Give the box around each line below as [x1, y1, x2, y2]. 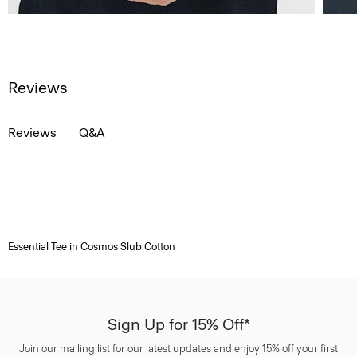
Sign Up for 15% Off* [107, 315, 250, 335]
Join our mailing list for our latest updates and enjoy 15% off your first [19, 343, 338, 355]
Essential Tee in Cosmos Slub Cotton [8, 241, 175, 253]
